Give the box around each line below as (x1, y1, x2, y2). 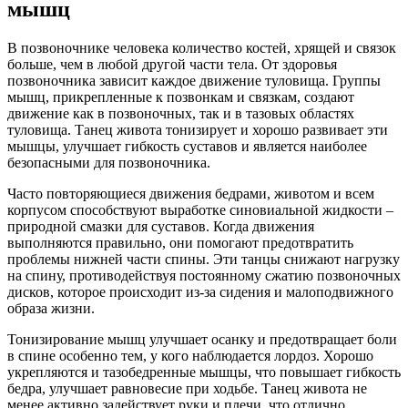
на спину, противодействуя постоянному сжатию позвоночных (7, 267, 401, 283)
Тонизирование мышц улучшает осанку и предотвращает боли (7, 331, 397, 347)
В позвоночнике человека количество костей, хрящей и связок (7, 39, 396, 56)
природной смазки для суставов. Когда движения (7, 218, 314, 234)
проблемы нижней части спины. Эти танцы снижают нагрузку (7, 250, 400, 267)
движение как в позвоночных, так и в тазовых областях (7, 105, 354, 121)
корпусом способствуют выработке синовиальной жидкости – (7, 201, 393, 218)
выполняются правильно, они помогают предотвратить (7, 234, 353, 250)
